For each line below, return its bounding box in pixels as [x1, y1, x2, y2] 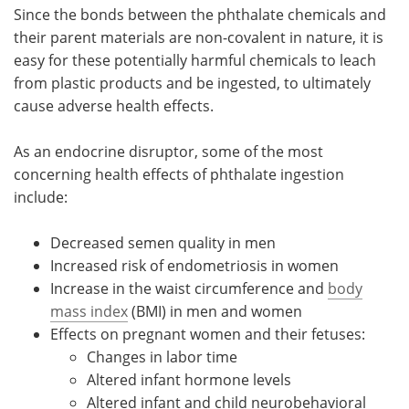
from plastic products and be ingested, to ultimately [14, 72, 371, 93]
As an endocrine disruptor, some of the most [14, 141, 323, 162]
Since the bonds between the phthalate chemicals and [14, 4, 386, 25]
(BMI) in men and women [128, 300, 302, 321]
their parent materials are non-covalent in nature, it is [14, 26, 383, 47]
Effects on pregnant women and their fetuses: [50, 323, 365, 344]
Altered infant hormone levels [87, 369, 291, 390]
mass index [50, 300, 128, 321]
